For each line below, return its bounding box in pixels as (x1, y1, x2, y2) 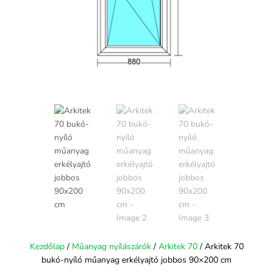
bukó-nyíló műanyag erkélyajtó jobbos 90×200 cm (41, 253, 232, 266)
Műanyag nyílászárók (71, 240, 151, 252)
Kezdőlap (29, 240, 65, 252)
